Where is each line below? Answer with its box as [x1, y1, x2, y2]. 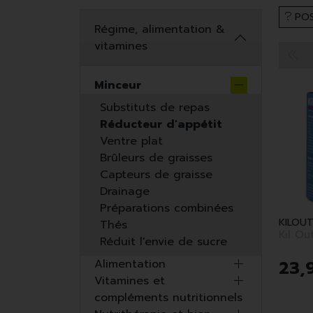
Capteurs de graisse [100, 166, 212, 184]
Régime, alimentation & [94, 21, 225, 38]
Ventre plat [100, 133, 163, 150]
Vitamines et [94, 272, 165, 290]
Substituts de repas [100, 99, 210, 117]
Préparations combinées [100, 200, 233, 217]
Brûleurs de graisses [100, 150, 212, 167]
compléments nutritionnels [94, 289, 242, 307]
